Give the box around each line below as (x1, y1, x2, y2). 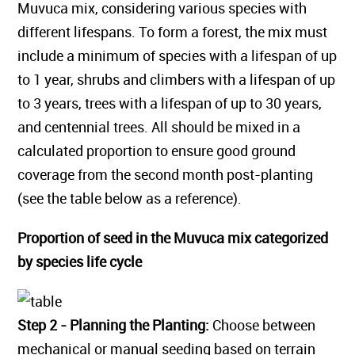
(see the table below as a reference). (17, 189, 242, 208)
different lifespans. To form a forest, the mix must (17, 22, 328, 41)
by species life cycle (17, 252, 143, 271)
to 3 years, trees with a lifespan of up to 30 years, (17, 94, 323, 113)
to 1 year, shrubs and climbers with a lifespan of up (17, 70, 336, 89)
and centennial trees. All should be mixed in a (17, 117, 301, 136)
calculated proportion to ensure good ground (17, 141, 296, 160)
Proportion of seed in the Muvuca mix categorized (17, 228, 329, 247)
